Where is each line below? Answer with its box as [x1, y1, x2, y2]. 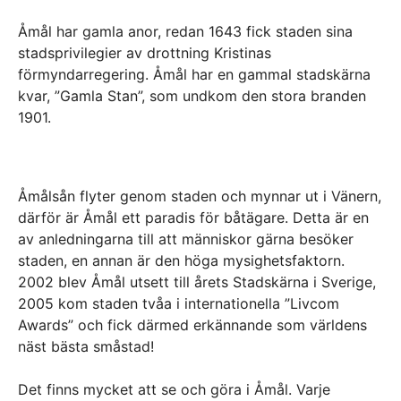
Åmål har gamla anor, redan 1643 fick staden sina [18, 22, 353, 40]
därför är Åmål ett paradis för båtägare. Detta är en [18, 209, 369, 226]
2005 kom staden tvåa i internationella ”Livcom [18, 294, 339, 312]
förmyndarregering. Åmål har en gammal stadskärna [18, 65, 371, 83]
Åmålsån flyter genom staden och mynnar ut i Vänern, [18, 187, 381, 205]
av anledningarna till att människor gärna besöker [18, 230, 354, 248]
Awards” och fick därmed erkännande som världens [18, 316, 367, 334]
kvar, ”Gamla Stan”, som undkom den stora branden [18, 87, 366, 105]
